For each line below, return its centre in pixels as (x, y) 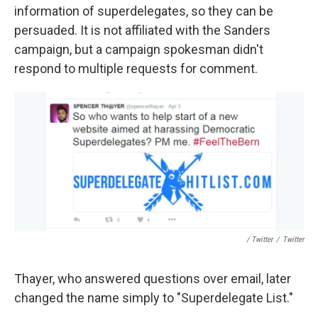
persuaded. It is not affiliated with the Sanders (142, 31)
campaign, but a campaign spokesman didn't (139, 50)
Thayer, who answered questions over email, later (153, 278)
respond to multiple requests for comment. (136, 69)
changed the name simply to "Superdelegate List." (154, 297)
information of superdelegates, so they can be (144, 11)
